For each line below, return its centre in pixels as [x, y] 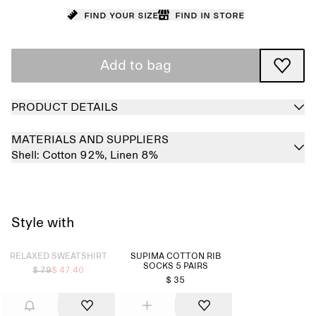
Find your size [121, 15]
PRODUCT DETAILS [65, 107]
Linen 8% [134, 155]
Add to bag [135, 66]
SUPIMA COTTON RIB [175, 257]
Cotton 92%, [76, 155]
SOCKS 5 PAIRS [175, 267]
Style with [43, 223]
